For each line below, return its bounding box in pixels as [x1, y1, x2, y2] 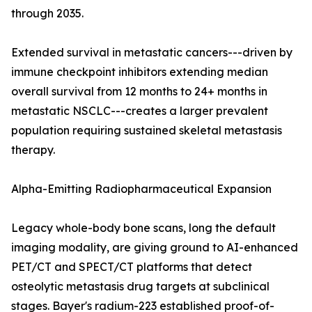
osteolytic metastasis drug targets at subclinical [11, 279, 270, 294]
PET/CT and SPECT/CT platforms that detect [11, 260, 252, 274]
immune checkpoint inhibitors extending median [11, 65, 268, 79]
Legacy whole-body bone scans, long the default [11, 221, 276, 235]
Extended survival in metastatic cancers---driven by [11, 45, 292, 60]
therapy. [11, 143, 55, 157]
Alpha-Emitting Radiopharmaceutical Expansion [11, 182, 272, 196]
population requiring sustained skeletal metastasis [11, 123, 282, 138]
